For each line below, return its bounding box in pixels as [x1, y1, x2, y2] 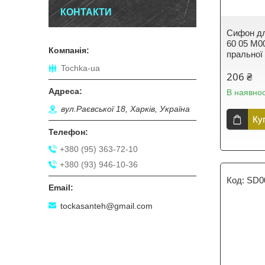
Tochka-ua [61, 63, 100, 73]
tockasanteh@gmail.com [60, 201, 153, 211]
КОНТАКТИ [60, 7, 112, 17]
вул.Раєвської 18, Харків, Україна [61, 104, 190, 114]
